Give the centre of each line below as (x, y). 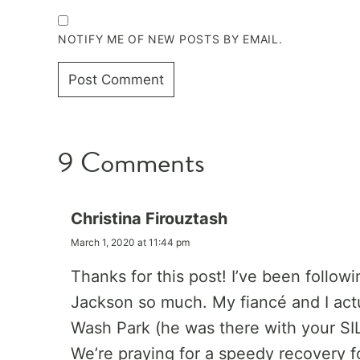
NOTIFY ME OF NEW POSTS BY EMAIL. (170, 39)
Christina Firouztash (149, 219)
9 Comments (131, 162)
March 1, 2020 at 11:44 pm (130, 242)
